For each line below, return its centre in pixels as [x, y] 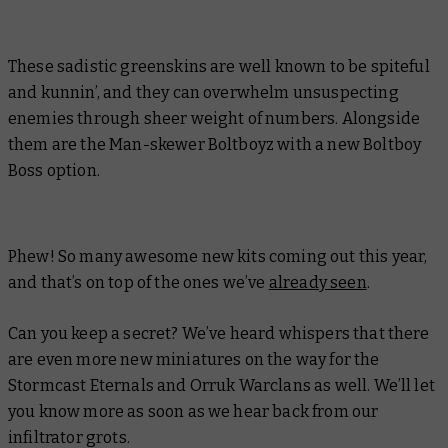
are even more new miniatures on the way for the [194, 359]
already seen [317, 282]
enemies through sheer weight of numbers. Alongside [214, 118]
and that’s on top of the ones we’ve [138, 282]
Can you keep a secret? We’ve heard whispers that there [219, 333]
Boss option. [54, 170]
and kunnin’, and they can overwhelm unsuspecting [203, 92]
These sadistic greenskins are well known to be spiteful [219, 66]
